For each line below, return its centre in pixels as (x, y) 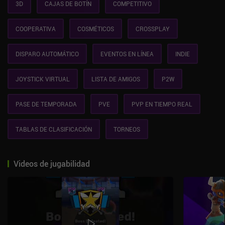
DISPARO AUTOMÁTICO (47, 54)
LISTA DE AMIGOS (116, 79)
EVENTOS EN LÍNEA (127, 54)
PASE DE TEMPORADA (46, 104)
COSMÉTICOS (96, 29)
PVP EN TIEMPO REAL (162, 104)
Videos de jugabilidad (52, 164)
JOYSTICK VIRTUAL (43, 79)
